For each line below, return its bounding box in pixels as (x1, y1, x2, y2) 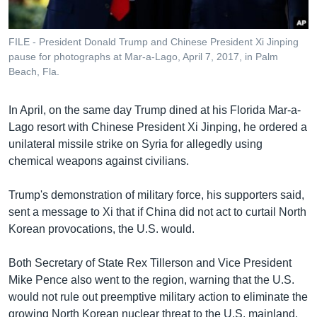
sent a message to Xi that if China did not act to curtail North (8, 206, 306, 219)
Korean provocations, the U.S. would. (8, 223, 195, 236)
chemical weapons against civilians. (8, 155, 189, 168)
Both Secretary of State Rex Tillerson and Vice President (8, 257, 292, 270)
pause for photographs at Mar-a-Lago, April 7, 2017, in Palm (8, 51, 278, 63)
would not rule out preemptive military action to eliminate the (8, 291, 308, 304)
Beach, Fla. (8, 66, 59, 78)
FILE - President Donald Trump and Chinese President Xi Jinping (8, 36, 299, 48)
